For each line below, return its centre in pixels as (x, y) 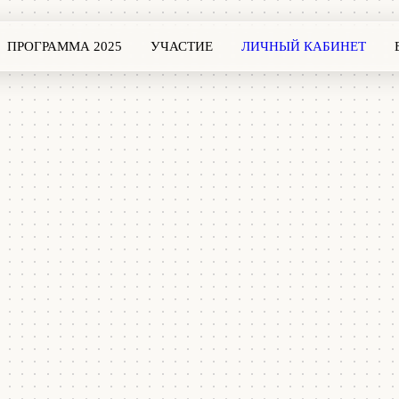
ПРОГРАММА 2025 (65, 46)
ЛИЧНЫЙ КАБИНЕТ (304, 46)
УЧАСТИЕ (182, 46)
